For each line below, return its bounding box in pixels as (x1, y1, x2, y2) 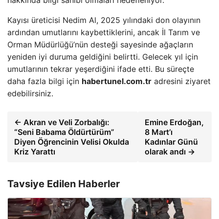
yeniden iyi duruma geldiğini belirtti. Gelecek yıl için (7, 52, 198, 62)
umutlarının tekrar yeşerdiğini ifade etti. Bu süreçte (7, 64, 194, 74)
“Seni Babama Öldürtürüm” (14, 127, 114, 137)
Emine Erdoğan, (144, 117, 204, 128)
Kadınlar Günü (144, 137, 198, 147)
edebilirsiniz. (7, 88, 53, 99)
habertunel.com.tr (82, 76, 152, 87)
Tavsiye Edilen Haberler (7, 178, 120, 190)
